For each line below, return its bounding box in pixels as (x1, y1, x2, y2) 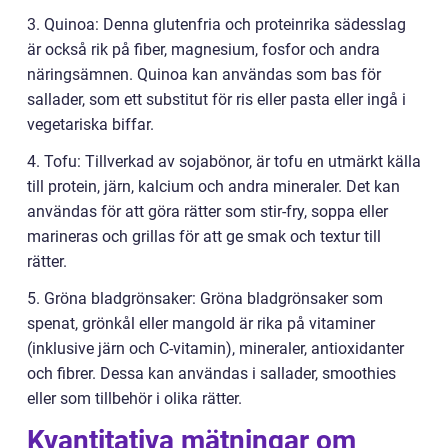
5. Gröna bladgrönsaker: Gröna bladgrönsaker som (27, 289, 383, 309)
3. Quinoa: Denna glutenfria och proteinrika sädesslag (27, 15, 406, 35)
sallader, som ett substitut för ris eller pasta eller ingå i (27, 90, 406, 110)
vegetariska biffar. (27, 115, 154, 135)
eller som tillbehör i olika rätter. (27, 389, 242, 409)
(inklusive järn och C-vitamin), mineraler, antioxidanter (27, 339, 404, 359)
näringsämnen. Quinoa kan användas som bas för (27, 65, 381, 85)
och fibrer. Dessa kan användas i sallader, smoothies (27, 364, 396, 384)
